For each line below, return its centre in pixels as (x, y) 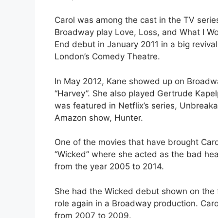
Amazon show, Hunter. (99, 118)
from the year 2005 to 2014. (109, 167)
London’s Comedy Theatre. (107, 57)
